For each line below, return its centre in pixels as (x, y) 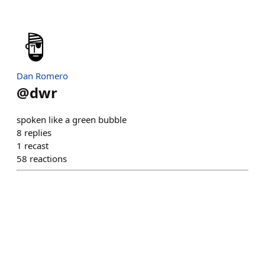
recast (36, 146)
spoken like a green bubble (72, 119)
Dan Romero (42, 76)
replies (38, 132)
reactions (48, 159)
